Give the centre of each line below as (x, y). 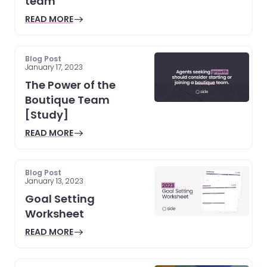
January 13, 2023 (54, 181)
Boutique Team (67, 100)
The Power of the (70, 85)
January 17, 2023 (54, 67)
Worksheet (54, 213)
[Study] (46, 114)
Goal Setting (60, 198)
